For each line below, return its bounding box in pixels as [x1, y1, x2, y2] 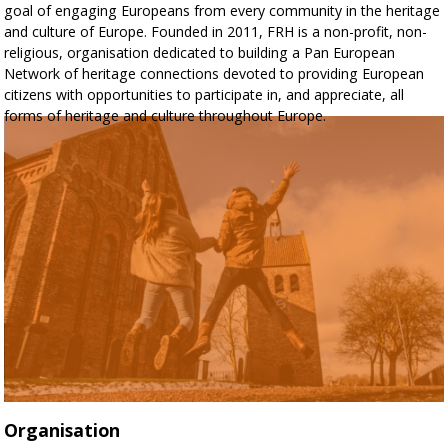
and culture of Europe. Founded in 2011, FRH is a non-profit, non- [4, 21, 428, 41]
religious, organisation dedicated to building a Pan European [4, 42, 396, 62]
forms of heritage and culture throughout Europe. [4, 105, 327, 125]
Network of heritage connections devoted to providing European [4, 63, 425, 83]
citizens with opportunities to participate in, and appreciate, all [4, 84, 405, 104]
